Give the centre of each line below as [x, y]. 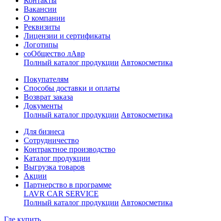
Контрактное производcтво [70, 149]
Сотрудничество [51, 140]
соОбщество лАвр [54, 53]
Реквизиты [42, 27]
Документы [43, 106]
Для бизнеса [44, 131]
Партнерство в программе [68, 184]
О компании [44, 18]
